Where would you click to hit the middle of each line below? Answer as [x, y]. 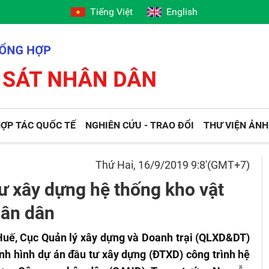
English [182, 12]
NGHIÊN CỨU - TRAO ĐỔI [140, 125]
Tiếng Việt [112, 12]
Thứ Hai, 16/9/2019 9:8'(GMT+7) [173, 165]
